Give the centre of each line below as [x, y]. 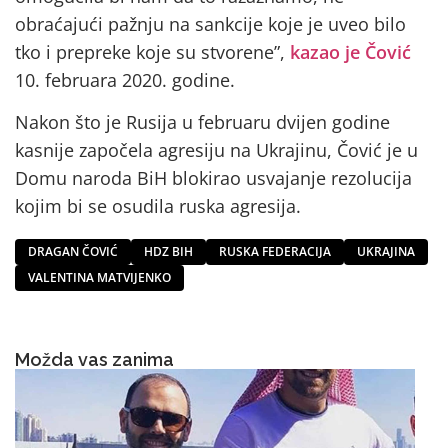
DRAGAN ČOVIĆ [73, 252]
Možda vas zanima [94, 360]
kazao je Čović [350, 51]
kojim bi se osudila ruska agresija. [158, 206]
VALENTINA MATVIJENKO [99, 278]
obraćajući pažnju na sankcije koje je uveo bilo [210, 23]
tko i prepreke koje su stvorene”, [152, 51]
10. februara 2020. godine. [125, 79]
